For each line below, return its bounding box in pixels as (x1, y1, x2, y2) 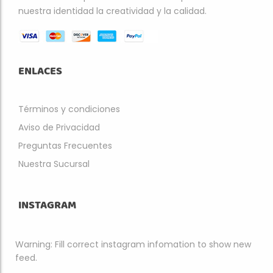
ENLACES (18, 62, 62, 81)
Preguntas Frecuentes (18, 140, 112, 152)
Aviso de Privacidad (18, 121, 100, 133)
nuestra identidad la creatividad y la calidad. (18, 5, 207, 17)
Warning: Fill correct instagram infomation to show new (15, 238, 251, 250)
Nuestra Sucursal (18, 158, 90, 170)
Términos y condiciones (18, 103, 120, 115)
